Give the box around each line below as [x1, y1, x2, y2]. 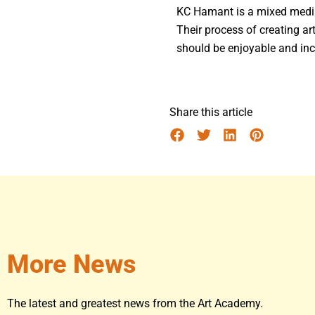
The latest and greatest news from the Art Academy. [7, 297, 263, 311]
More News [7, 250, 136, 280]
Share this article [169, 105, 252, 119]
